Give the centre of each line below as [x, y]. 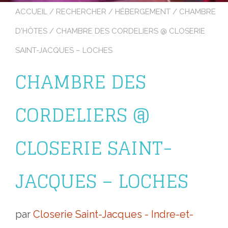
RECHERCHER [81, 12]
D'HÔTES [31, 31]
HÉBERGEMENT [143, 12]
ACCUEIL [31, 12]
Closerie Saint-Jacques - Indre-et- [113, 215]
